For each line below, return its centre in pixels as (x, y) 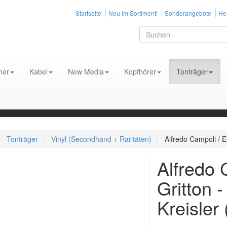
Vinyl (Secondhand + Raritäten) (101, 139)
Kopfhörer (140, 71)
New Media (86, 71)
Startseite (88, 13)
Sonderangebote (188, 13)
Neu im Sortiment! (133, 13)
